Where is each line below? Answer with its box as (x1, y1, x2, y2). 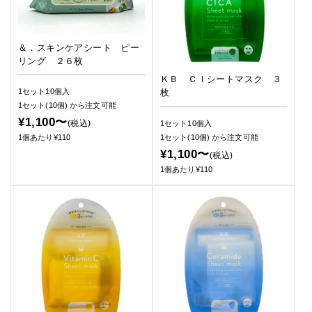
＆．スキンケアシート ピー (18, 42, 140, 53)
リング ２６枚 (18, 55, 84, 66)
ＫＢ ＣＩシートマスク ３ (160, 74, 282, 85)
